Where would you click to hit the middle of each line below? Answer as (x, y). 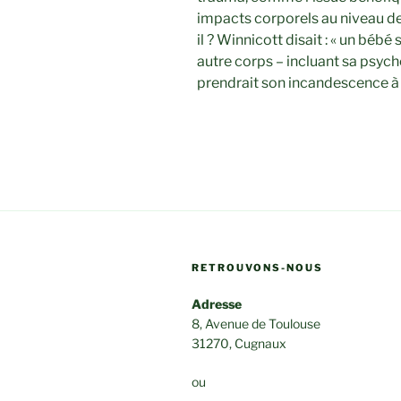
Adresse (217, 303)
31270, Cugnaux (239, 343)
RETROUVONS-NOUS (257, 267)
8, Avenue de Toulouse (256, 323)
